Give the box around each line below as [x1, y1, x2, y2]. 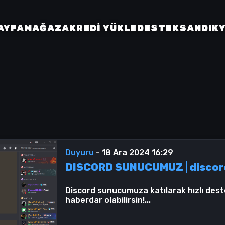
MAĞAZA [24, 22, 69, 34]
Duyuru [65, 148, 96, 157]
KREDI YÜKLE [69, 22, 137, 34]
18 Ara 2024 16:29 [102, 148, 174, 157]
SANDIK [179, 22, 219, 34]
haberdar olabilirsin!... [65, 195, 151, 205]
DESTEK [137, 22, 179, 34]
